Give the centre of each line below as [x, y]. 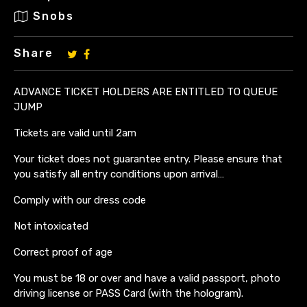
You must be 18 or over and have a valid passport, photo [147, 278]
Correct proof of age [63, 252]
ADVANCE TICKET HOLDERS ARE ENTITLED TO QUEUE [146, 91]
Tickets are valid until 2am [75, 133]
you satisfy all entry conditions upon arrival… [119, 174]
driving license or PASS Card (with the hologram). [128, 293]
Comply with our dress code [80, 200]
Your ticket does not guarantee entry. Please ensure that [148, 159]
